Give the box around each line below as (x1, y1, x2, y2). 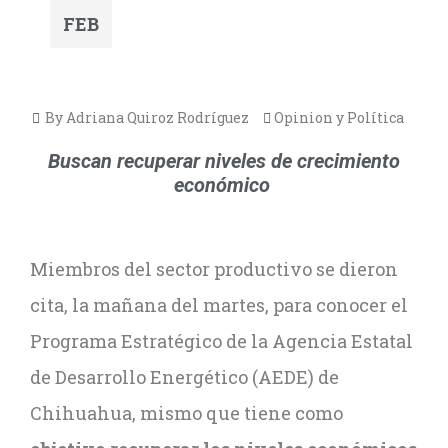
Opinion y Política (274, 108, 404, 127)
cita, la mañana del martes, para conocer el (30, 293, 408, 317)
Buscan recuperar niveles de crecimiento (48, 149, 400, 173)
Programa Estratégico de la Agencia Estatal (30, 329, 413, 353)
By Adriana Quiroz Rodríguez (42, 108, 249, 127)
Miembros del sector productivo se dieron (30, 257, 398, 281)
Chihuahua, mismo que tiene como (30, 401, 343, 425)
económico (173, 173, 275, 197)
